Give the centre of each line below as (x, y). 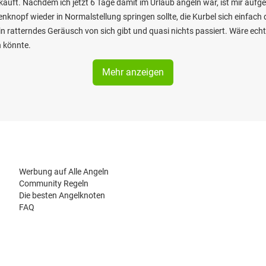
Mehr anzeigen (133, 72)
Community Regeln (54, 183)
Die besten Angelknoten (62, 195)
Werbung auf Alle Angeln (64, 172)
